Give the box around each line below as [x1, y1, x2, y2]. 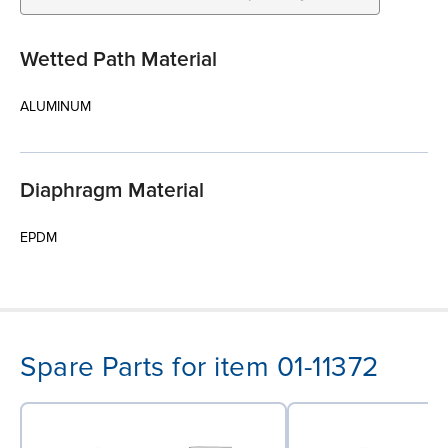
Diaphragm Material [20, 177, 204, 203]
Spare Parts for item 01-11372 [20, 349, 379, 384]
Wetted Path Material [20, 46, 217, 72]
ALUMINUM [20, 97, 91, 115]
